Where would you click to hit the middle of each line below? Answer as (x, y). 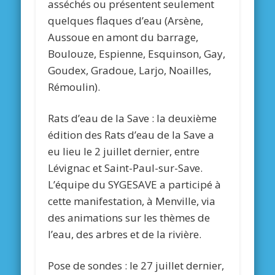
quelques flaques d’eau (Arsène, (126, 21)
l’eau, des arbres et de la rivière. (125, 234)
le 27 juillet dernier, (177, 266)
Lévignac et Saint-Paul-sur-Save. (126, 168)
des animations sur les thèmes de (129, 218)
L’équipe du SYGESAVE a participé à (135, 185)
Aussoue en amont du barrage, (123, 37)
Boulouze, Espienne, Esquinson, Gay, (137, 54)
